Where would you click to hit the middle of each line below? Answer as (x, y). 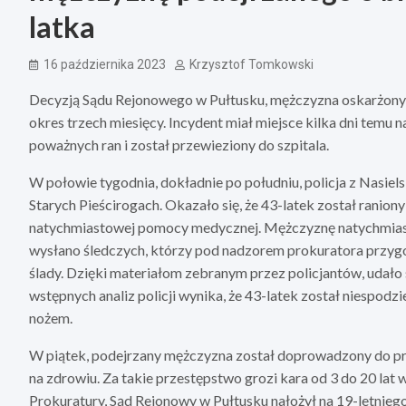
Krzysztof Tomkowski (251, 65)
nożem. (51, 318)
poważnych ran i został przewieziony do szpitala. (179, 145)
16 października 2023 (105, 65)
